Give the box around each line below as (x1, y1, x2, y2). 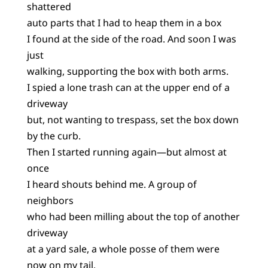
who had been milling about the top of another (26, 209, 240, 223)
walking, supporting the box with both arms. (26, 64, 229, 78)
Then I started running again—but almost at (26, 145, 227, 159)
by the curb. (26, 129, 81, 142)
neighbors (26, 193, 74, 207)
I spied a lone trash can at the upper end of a (26, 80, 230, 94)
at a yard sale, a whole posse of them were (26, 242, 220, 255)
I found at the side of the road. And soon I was (26, 32, 236, 45)
